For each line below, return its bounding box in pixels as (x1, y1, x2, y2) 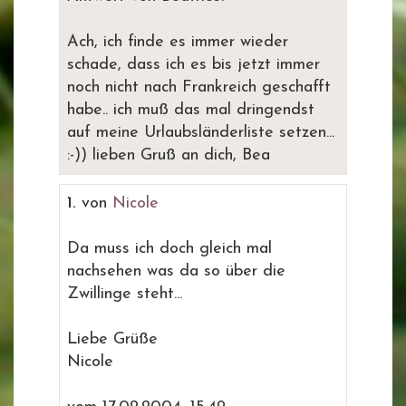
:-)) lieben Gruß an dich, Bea (67, 147, 270, 164)
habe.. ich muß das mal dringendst (67, 101, 314, 119)
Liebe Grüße (67, 331, 158, 348)
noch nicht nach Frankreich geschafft (67, 79, 331, 96)
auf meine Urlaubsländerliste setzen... (67, 124, 334, 141)
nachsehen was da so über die (67, 263, 285, 280)
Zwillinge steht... (67, 285, 182, 303)
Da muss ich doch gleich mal (67, 240, 272, 257)
